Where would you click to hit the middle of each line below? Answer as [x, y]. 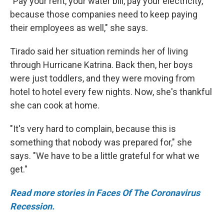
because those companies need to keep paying [104, 14]
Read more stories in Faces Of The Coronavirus [105, 193]
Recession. [32, 206]
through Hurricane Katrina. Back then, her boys [101, 65]
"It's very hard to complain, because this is [93, 129]
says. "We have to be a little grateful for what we [105, 156]
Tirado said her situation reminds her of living [99, 51]
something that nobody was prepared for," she [101, 142]
